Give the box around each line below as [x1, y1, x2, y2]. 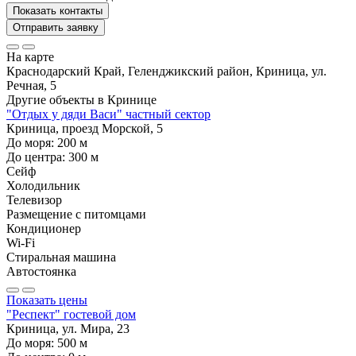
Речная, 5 [6, 79, 56, 93]
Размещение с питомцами [6, 207, 146, 222]
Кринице [107, 93, 157, 107]
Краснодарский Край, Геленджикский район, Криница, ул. [6, 64, 327, 79]
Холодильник [6, 179, 80, 193]
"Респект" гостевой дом [6, 308, 136, 322]
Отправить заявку [13, 21, 99, 34]
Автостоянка [6, 265, 76, 279]
